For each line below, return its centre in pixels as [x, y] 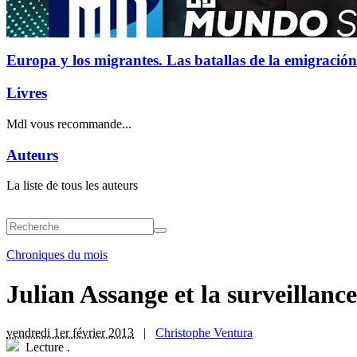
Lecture [45, 347]
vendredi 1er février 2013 [70, 333]
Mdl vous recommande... [69, 124]
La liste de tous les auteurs [72, 186]
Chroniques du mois [57, 255]
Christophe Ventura [204, 333]
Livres [27, 93]
